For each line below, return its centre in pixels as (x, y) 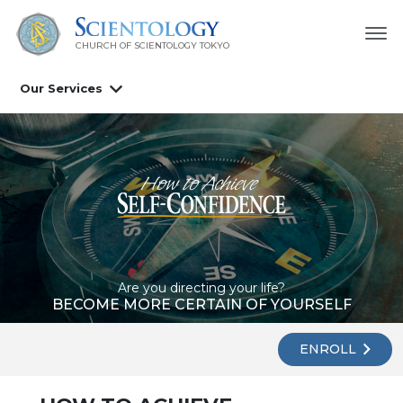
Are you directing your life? (201, 287)
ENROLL (330, 349)
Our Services (61, 89)
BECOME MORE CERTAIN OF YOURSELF (201, 304)
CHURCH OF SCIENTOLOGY (136, 45)
